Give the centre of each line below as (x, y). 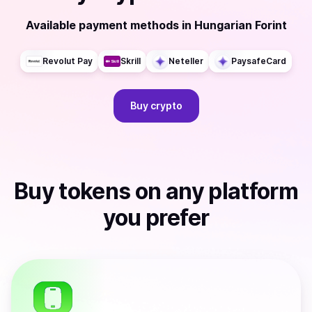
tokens (95, 191)
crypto (166, 106)
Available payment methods (102, 25)
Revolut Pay (68, 61)
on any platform (214, 191)
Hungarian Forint (240, 25)
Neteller (186, 61)
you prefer (156, 218)
